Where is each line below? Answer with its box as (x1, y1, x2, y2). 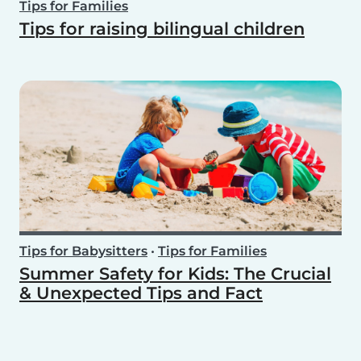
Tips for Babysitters (19, 243, 147, 259)
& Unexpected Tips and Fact (19, 283, 263, 304)
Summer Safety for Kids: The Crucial (19, 263, 331, 284)
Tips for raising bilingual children (19, 19, 305, 39)
